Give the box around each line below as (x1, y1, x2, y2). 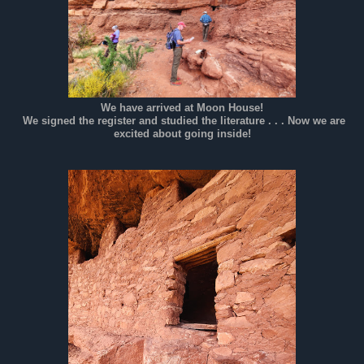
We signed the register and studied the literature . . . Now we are (19, 115, 345, 128)
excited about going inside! (113, 128, 251, 141)
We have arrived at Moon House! (101, 102, 263, 115)
